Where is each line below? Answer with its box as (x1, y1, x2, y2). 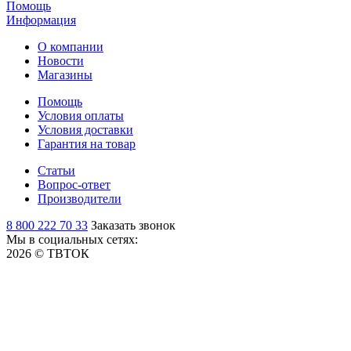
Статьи (38, 163, 75, 177)
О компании (38, 39, 103, 53)
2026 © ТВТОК (6, 246, 89, 260)
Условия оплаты (38, 108, 124, 122)
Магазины (38, 67, 92, 81)
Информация (6, 13, 76, 27)
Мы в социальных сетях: (6, 232, 138, 246)
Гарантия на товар (38, 136, 136, 150)
